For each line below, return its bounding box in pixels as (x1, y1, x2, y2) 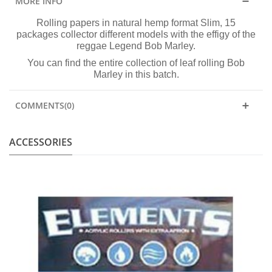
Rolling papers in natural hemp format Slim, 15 (36, 17, 236, 28)
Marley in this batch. (93, 69, 179, 80)
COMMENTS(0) (15, 99, 74, 111)
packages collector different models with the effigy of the (16, 29, 256, 39)
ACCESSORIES (9, 135, 72, 149)
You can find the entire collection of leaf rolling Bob (27, 57, 245, 68)
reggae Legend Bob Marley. (76, 40, 195, 51)
